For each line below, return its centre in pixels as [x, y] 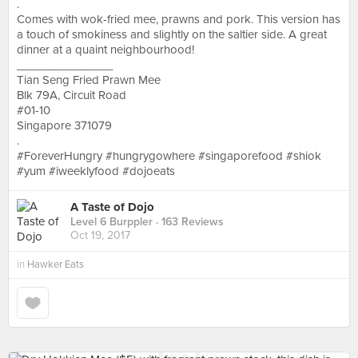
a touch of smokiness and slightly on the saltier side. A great [172, 34]
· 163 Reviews [188, 222]
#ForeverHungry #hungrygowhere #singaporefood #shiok [169, 156]
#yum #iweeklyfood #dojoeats [96, 171]
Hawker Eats [56, 265]
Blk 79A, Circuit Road [72, 95]
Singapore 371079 [64, 125]
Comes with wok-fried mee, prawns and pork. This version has [179, 19]
